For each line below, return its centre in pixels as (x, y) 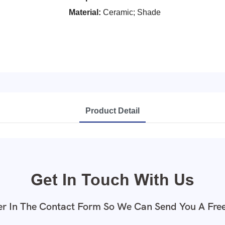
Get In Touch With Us (113, 179)
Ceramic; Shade (131, 12)
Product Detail (113, 110)
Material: (85, 12)
